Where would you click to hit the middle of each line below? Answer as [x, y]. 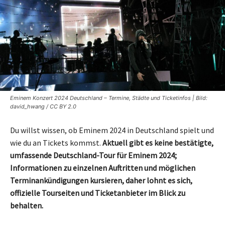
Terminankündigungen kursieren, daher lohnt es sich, [101, 180]
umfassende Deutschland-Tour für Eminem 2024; [93, 155]
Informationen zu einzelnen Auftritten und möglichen [103, 167]
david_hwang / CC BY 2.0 [43, 106]
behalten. [27, 205]
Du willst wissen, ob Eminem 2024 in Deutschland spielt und [112, 130]
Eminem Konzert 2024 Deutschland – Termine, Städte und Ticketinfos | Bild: [109, 98]
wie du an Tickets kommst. [56, 142]
